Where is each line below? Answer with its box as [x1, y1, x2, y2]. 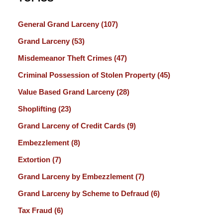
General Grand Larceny [17, 20, 101, 29]
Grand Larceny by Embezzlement [17, 172, 135, 181]
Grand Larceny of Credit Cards [17, 121, 127, 130]
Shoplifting [17, 105, 58, 113]
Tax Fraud [17, 206, 54, 215]
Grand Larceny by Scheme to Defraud [17, 189, 151, 198]
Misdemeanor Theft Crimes [17, 54, 114, 63]
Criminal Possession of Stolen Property [17, 71, 157, 80]
